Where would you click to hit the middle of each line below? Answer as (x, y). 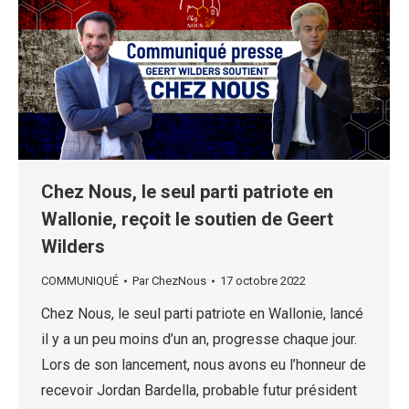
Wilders (73, 247)
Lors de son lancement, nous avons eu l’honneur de (204, 365)
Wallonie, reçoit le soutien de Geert (187, 220)
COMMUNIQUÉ (80, 281)
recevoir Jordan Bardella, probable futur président (199, 391)
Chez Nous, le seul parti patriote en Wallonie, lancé (202, 314)
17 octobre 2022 (263, 281)
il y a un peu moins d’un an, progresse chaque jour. (199, 340)
